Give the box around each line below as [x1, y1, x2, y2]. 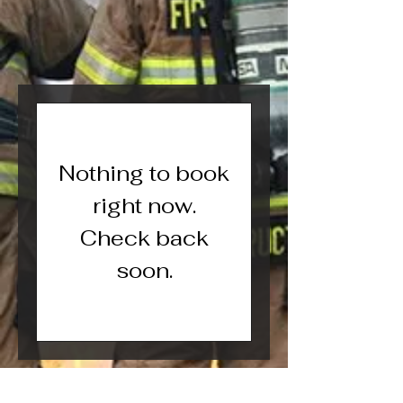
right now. [92, 192, 196, 219]
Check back [79, 224, 209, 252]
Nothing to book [58, 159, 229, 187]
